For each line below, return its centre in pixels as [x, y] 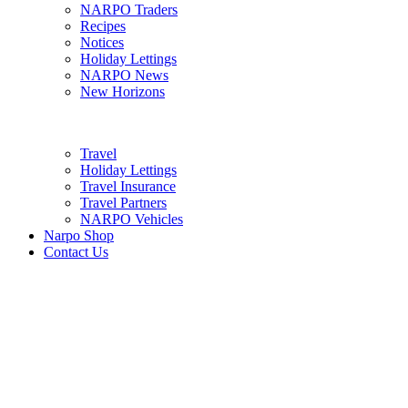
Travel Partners [123, 203]
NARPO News [124, 75]
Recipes [103, 26]
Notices [102, 42]
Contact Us [76, 252]
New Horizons [122, 92]
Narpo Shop [79, 235]
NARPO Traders [129, 10]
